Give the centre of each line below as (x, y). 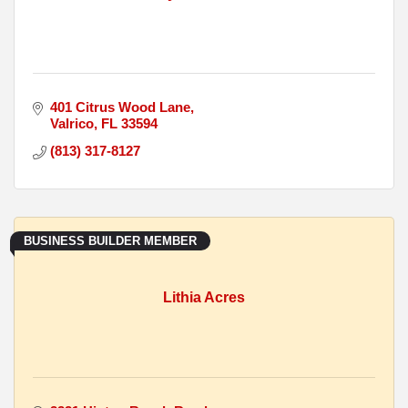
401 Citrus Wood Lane (120, 107)
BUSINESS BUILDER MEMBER (110, 241)
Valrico (71, 124)
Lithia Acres (204, 298)
